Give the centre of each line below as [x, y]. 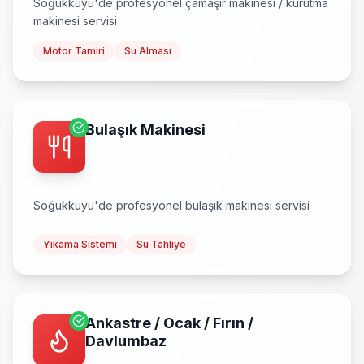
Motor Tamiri [74, 51]
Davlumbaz [126, 341]
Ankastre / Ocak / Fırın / [169, 323]
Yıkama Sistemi [80, 244]
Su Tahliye [161, 244]
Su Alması [148, 51]
